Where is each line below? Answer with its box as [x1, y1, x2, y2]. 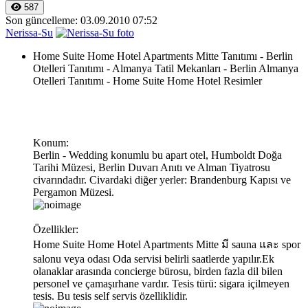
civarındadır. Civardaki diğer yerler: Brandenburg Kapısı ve [33, 173, 291, 186]
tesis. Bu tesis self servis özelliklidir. [33, 289, 188, 302]
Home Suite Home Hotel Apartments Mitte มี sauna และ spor [33, 238, 300, 250]
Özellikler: [33, 223, 78, 235]
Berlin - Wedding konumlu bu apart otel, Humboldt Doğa [33, 148, 282, 161]
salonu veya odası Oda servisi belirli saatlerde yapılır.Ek [33, 252, 274, 265]
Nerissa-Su [5, 26, 53, 38]
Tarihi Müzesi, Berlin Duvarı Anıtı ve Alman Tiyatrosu [33, 161, 270, 173]
